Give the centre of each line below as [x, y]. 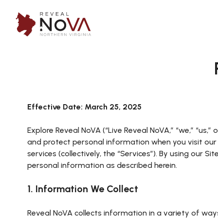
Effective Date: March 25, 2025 [84, 107]
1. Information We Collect [83, 189]
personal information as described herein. [102, 165]
